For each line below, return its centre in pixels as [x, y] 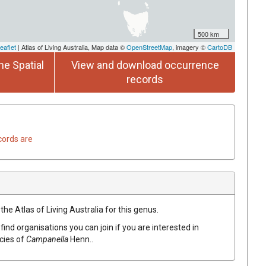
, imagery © [190, 47]
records [145, 79]
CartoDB [220, 47]
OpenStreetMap [149, 47]
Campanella [47, 239]
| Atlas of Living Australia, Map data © [71, 47]
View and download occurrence [145, 65]
